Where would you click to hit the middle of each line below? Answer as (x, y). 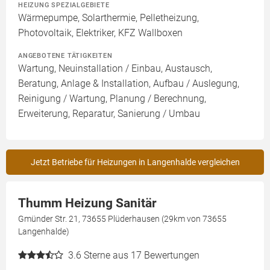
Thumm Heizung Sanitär (87, 203)
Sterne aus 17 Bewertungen (142, 255)
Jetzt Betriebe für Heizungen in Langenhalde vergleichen (135, 162)
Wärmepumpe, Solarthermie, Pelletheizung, (108, 18)
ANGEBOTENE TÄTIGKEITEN (65, 55)
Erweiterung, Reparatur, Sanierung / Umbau (109, 114)
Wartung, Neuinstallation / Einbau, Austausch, (115, 68)
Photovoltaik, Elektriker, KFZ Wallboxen (100, 33)
